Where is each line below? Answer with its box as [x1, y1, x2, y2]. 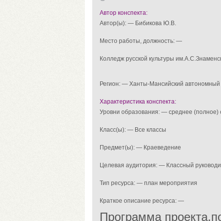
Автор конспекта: [100, 9, 147, 16]
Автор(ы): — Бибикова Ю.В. [100, 20, 176, 27]
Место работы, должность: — [100, 37, 182, 44]
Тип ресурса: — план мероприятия [100, 180, 197, 186]
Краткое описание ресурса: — [100, 197, 184, 204]
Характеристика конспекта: [100, 98, 176, 105]
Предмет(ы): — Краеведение [100, 144, 181, 151]
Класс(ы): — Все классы [100, 126, 166, 133]
